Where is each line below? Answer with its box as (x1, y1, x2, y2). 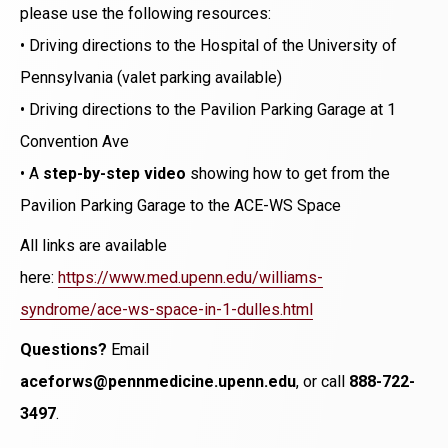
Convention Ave (20, 131, 129, 151)
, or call (296, 371, 349, 391)
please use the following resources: (20, 3, 271, 23)
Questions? (20, 339, 111, 359)
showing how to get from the (186, 163, 390, 183)
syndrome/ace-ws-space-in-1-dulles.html (20, 299, 313, 319)
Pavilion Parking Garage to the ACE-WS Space (20, 195, 341, 215)
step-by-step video (43, 163, 186, 183)
